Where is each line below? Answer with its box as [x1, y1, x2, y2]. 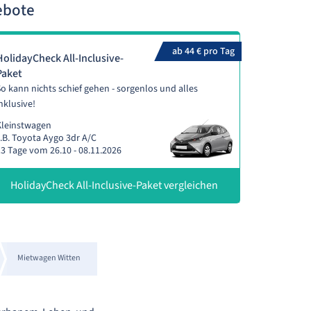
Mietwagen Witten [17, 252, 81, 264]
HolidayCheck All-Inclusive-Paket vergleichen [10, 178, 218, 193]
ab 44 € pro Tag [171, 44, 235, 58]
